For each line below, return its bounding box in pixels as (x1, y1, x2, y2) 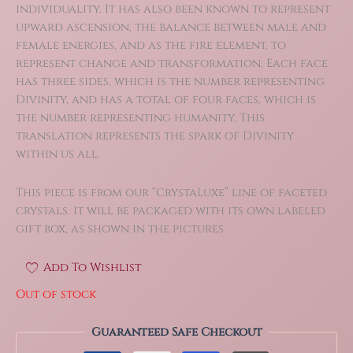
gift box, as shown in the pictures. (16, 221, 226, 236)
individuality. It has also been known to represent (16, 2, 330, 17)
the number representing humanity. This (16, 110, 265, 126)
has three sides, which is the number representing (16, 74, 325, 90)
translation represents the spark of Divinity (16, 128, 294, 144)
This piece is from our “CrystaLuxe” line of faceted (16, 184, 327, 200)
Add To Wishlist (43, 259, 141, 275)
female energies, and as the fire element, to (16, 38, 286, 54)
